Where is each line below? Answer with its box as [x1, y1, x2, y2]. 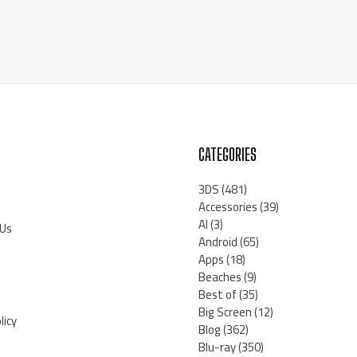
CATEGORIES [198, 144, 257, 165]
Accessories [198, 195, 257, 219]
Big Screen [198, 300, 252, 324]
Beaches [198, 265, 241, 289]
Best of [198, 283, 237, 307]
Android [198, 230, 237, 254]
